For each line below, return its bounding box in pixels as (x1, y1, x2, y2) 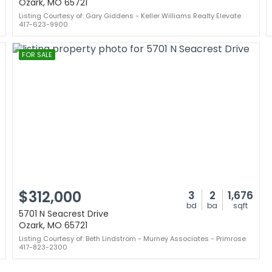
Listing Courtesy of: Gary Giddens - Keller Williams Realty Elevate (19, 11, 241, 21)
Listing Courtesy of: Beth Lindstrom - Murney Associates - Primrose (19, 234, 246, 243)
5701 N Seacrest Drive (19, 208, 109, 220)
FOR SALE (22, 50, 52, 59)
